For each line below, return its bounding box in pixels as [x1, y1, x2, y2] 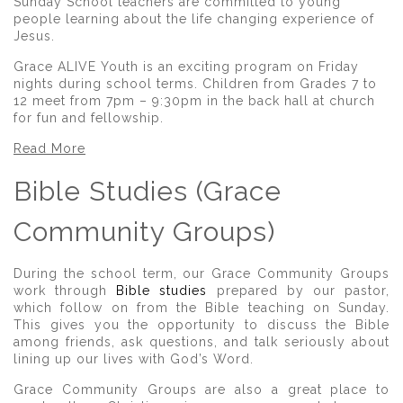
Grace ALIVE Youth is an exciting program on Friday [13, 59, 359, 74]
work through [13, 283, 108, 298]
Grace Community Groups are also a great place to [13, 382, 390, 397]
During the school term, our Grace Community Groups [13, 266, 390, 281]
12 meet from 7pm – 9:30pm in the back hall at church [13, 94, 375, 108]
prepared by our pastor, [216, 283, 390, 298]
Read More [13, 141, 85, 156]
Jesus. [13, 29, 55, 43]
